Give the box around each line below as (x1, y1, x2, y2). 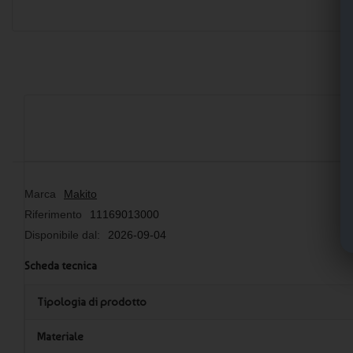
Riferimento (24, 207, 82, 221)
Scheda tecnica (24, 258, 97, 272)
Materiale (37, 329, 84, 343)
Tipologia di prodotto (37, 295, 147, 308)
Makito (64, 187, 97, 200)
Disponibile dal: (24, 228, 100, 241)
